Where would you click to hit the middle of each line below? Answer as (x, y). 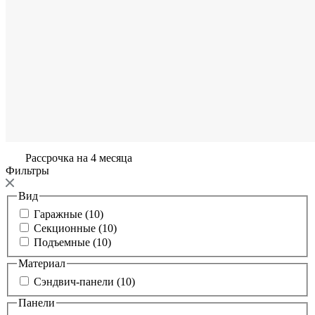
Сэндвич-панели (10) (84, 281)
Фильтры (29, 171)
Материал (42, 264)
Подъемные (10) (72, 243)
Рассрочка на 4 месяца (77, 158)
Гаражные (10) (69, 214)
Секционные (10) (75, 229)
